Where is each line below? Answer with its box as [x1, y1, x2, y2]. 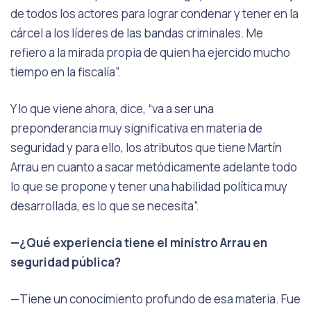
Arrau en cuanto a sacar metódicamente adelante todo [10, 159, 297, 175]
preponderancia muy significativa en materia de [10, 120, 262, 136]
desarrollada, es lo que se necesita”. [10, 198, 199, 214]
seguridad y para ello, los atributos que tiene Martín [10, 140, 282, 155]
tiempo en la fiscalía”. [10, 64, 121, 80]
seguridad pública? [10, 254, 121, 270]
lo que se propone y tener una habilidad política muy [10, 178, 287, 194]
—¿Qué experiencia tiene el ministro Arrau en [10, 235, 267, 251]
